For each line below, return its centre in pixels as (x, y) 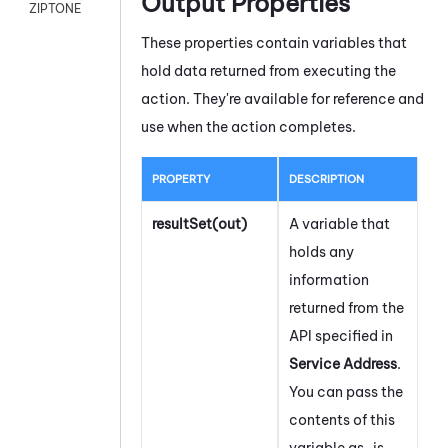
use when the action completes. (248, 126)
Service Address (343, 363)
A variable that (339, 223)
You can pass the (346, 391)
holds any (321, 251)
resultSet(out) (199, 223)
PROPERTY (181, 178)
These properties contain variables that (274, 42)
